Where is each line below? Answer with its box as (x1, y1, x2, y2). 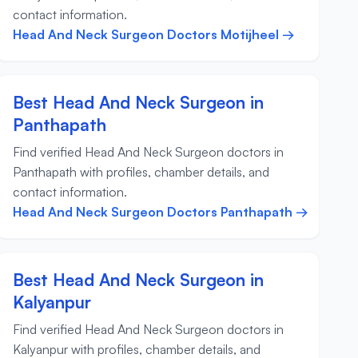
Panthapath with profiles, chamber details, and (12, 164, 269, 181)
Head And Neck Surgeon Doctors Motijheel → (12, 26, 295, 43)
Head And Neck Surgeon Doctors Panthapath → (12, 204, 308, 221)
